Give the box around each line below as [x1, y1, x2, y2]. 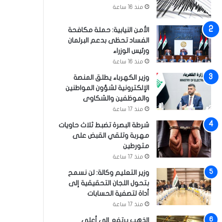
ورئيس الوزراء [113, 47, 149, 55]
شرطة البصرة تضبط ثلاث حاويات [58, 121, 149, 129]
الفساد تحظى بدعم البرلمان [68, 37, 149, 44]
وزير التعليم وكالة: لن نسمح [68, 169, 149, 176]
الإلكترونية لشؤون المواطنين [65, 84, 149, 92]
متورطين [123, 142, 149, 150]
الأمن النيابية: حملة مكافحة [68, 26, 149, 34]
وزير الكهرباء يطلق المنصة [73, 74, 149, 81]
